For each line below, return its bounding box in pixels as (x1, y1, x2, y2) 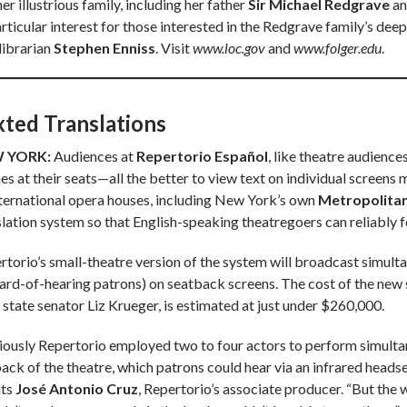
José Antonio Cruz (15, 380, 138, 398)
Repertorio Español (136, 147, 268, 165)
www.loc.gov (193, 39, 265, 57)
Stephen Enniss (54, 39, 155, 57)
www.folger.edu (293, 39, 382, 57)
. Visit (155, 39, 193, 57)
